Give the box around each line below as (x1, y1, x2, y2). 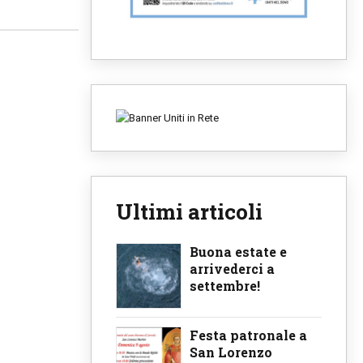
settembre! (190, 277, 260, 295)
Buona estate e (190, 243, 287, 261)
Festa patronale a (190, 326, 307, 344)
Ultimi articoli (116, 198, 263, 226)
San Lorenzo (190, 343, 272, 361)
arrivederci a (190, 260, 275, 278)
